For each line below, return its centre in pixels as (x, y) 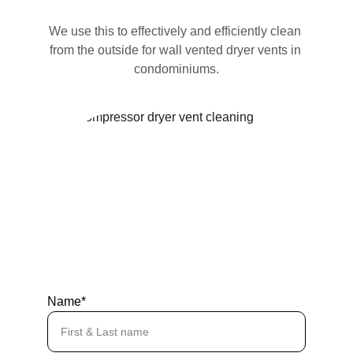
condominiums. (176, 69)
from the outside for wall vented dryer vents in (176, 50)
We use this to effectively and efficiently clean (176, 31)
